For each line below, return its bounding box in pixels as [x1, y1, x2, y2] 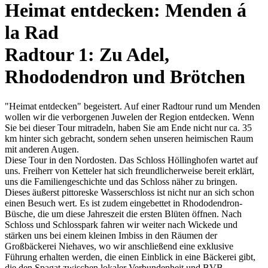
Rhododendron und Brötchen [5, 66, 245, 88]
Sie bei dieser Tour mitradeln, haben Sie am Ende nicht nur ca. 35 [5, 122, 252, 133]
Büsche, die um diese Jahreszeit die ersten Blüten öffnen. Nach [5, 208, 242, 219]
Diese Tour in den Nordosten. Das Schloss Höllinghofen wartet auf [5, 154, 258, 165]
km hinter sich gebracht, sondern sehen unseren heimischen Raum [5, 133, 253, 144]
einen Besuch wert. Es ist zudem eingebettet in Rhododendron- [5, 197, 242, 208]
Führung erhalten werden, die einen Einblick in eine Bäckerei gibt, [5, 251, 255, 262]
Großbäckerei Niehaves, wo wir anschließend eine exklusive [5, 240, 233, 251]
